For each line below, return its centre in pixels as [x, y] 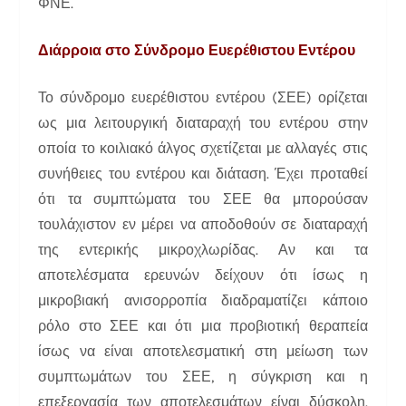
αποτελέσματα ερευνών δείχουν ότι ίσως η [203, 275]
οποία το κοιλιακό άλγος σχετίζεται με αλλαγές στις [203, 148]
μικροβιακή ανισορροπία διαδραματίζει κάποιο [203, 300]
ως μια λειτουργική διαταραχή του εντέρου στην [203, 122]
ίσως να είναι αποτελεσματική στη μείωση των [203, 351]
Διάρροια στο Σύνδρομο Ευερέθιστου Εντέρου [197, 50]
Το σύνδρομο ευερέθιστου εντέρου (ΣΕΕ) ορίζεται [203, 97]
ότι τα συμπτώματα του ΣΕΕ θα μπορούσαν [203, 198]
